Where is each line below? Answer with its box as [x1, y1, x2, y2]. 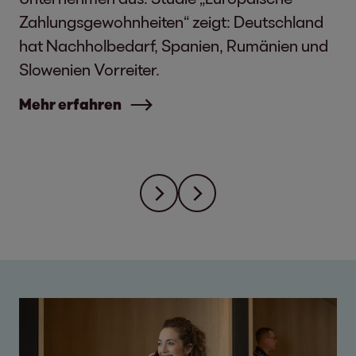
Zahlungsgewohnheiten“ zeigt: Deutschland [19, 12, 323, 31]
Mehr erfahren [19, 95, 122, 113]
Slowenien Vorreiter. [19, 60, 160, 79]
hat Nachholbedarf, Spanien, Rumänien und [19, 36, 328, 55]
